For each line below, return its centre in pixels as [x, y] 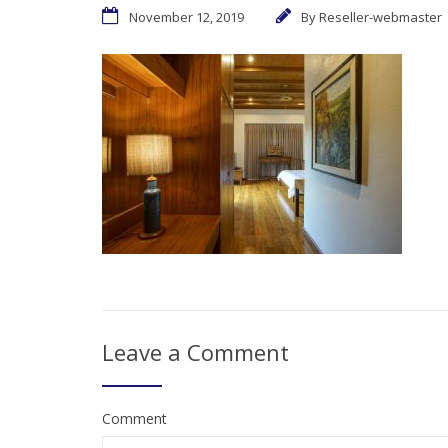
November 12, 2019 [186, 17]
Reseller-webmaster [380, 17]
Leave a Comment [195, 352]
